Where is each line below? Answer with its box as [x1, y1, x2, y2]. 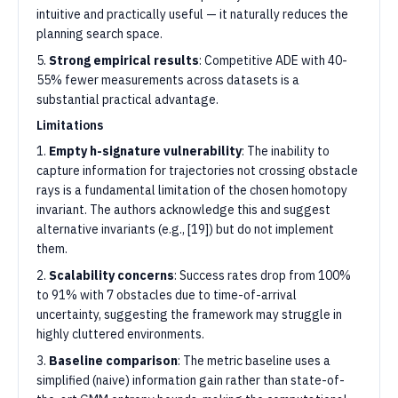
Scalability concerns [49, 267, 174, 283]
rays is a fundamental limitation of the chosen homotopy [36, 182, 347, 198]
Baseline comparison [49, 353, 178, 369]
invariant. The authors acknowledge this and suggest [36, 202, 330, 218]
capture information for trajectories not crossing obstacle [36, 163, 358, 179]
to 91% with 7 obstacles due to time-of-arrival [36, 287, 297, 303]
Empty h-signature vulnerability [49, 143, 242, 159]
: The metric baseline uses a [178, 353, 330, 369]
